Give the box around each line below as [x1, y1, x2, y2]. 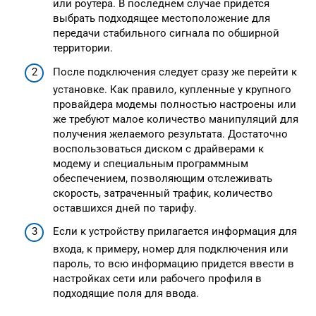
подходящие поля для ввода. [53, 287, 199, 300]
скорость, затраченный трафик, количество [53, 186, 273, 200]
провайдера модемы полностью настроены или [53, 97, 296, 111]
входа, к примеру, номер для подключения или [53, 243, 288, 256]
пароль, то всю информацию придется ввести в [53, 257, 294, 271]
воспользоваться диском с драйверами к [53, 142, 264, 155]
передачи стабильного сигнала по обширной [53, 27, 279, 40]
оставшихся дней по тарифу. [53, 201, 197, 214]
